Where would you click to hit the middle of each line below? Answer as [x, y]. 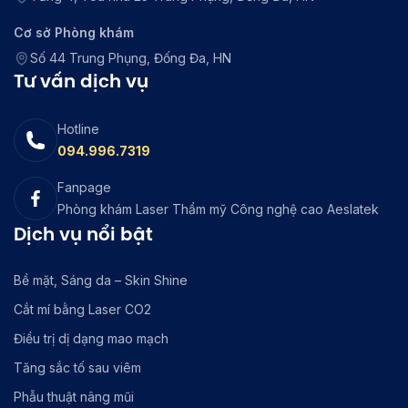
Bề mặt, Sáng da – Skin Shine [101, 280]
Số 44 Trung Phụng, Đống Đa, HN [131, 57]
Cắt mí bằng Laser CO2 [82, 309]
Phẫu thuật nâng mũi [74, 396]
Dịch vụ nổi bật [83, 234]
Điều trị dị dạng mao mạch [91, 338]
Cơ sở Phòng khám [74, 32]
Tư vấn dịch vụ [81, 81]
